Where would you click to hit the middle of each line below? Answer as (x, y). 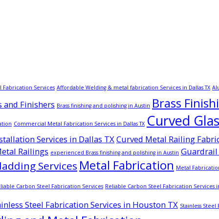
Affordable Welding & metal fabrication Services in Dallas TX (133, 87)
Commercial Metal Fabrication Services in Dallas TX (79, 123)
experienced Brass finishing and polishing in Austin (115, 152)
